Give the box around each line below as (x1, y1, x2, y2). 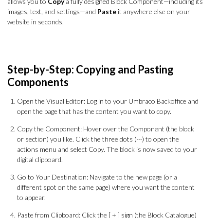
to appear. (17, 193, 46, 201)
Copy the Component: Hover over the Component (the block (17, 125, 194, 133)
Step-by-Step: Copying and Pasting (7, 63, 174, 76)
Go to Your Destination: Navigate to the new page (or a (17, 173, 177, 181)
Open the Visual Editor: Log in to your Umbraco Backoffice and (17, 97, 199, 105)
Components (7, 75, 69, 89)
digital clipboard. (17, 155, 63, 163)
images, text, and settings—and (7, 7, 97, 16)
